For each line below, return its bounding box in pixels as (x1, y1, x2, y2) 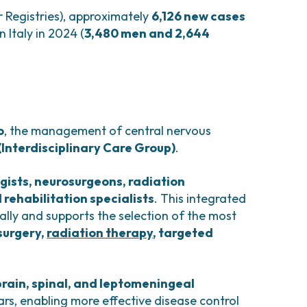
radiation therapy (47, 225, 153, 241)
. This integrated (154, 191, 247, 206)
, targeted (153, 225, 214, 241)
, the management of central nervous (4, 123, 212, 138)
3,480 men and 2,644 (84, 25, 210, 41)
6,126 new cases (151, 8, 246, 24)
